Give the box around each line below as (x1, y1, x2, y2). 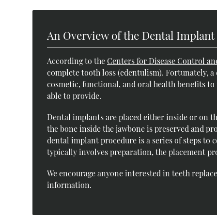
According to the (47, 55, 108, 66)
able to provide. (47, 90, 102, 101)
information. (47, 179, 92, 190)
